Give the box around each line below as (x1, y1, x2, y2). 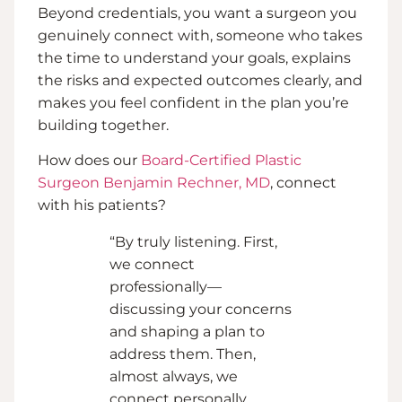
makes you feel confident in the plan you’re (38, 93, 349, 111)
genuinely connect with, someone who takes (38, 26, 363, 44)
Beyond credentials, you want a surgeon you (38, 4, 357, 22)
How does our (38, 152, 141, 170)
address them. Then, (109, 345, 256, 363)
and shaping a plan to (109, 323, 265, 341)
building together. (38, 116, 169, 134)
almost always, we (109, 368, 238, 386)
